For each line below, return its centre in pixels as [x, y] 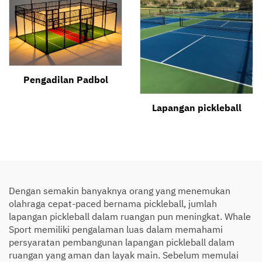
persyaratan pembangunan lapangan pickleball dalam [122, 242]
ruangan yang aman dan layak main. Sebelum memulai [124, 255]
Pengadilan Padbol [65, 79]
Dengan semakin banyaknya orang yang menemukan [120, 190]
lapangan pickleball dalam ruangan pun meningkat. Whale [130, 216]
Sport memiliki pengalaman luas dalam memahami [116, 229]
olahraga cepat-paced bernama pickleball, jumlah [113, 203]
